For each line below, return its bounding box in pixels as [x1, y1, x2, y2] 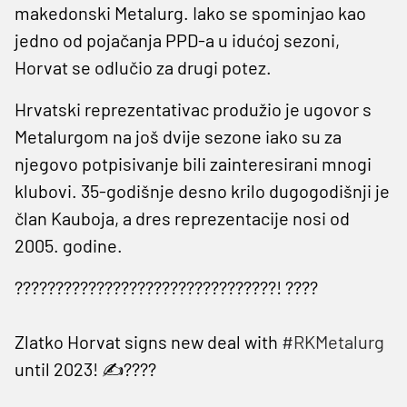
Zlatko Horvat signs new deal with [15, 330, 282, 352]
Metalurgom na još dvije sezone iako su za [15, 124, 342, 147]
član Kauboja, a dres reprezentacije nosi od [15, 206, 350, 229]
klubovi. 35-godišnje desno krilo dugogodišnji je [15, 179, 390, 202]
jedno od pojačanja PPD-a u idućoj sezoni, [15, 28, 340, 51]
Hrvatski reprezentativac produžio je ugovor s [15, 97, 372, 120]
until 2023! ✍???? [15, 357, 156, 380]
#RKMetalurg [282, 330, 384, 352]
